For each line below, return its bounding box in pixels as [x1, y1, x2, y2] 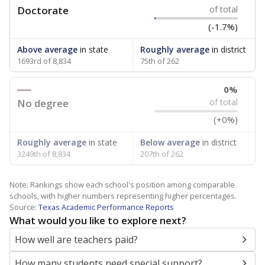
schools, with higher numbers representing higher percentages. [9, 190, 237, 201]
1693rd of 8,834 [17, 56, 71, 66]
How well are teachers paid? [15, 233, 138, 246]
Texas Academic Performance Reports [38, 202, 174, 212]
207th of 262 [140, 148, 183, 159]
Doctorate [17, 4, 69, 17]
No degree [17, 96, 69, 110]
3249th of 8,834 [17, 148, 70, 159]
